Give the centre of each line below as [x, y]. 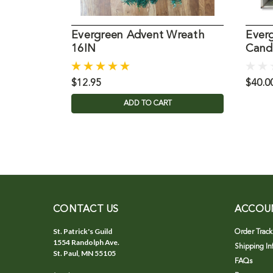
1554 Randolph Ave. [86, 243]
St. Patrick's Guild [83, 232]
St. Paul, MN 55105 [84, 253]
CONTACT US [86, 210]
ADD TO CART [147, 104]
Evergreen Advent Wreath [138, 36]
